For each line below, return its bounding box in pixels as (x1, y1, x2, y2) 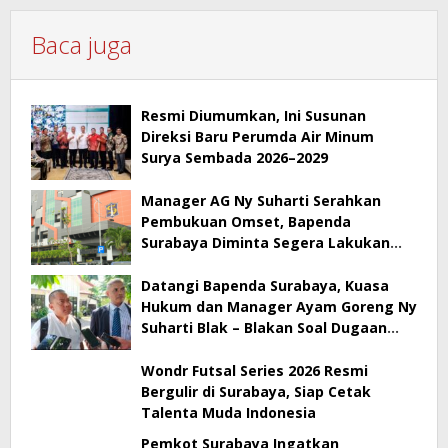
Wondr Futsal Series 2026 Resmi (141, 360, 368, 380)
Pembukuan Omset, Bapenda (141, 211, 351, 231)
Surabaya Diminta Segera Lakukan (141, 232, 390, 252)
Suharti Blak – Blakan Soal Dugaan (141, 317, 387, 337)
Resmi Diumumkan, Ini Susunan (141, 105, 366, 125)
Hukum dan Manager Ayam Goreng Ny (141, 296, 417, 316)
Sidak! (141, 253, 184, 273)
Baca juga (31, 27, 132, 61)
